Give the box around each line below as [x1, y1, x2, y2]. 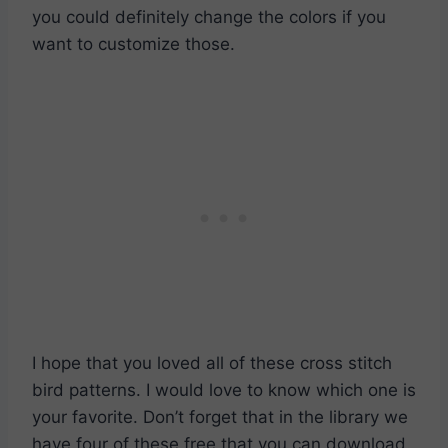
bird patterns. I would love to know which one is [32, 380, 416, 401]
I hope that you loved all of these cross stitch [32, 353, 392, 374]
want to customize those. [32, 34, 235, 55]
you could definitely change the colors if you [32, 7, 386, 28]
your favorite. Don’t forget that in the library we [32, 407, 408, 428]
